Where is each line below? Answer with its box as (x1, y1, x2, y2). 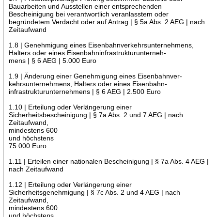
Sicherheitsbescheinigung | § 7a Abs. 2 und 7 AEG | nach (8, 110, 183, 119)
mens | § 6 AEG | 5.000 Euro (8, 56, 96, 64)
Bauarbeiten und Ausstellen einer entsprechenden (8, 2, 162, 10)
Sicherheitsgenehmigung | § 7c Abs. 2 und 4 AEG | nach (8, 188, 180, 196)
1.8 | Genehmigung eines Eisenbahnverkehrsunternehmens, (8, 41, 194, 49)
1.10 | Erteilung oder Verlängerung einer (8, 103, 132, 111)
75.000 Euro (8, 141, 46, 150)
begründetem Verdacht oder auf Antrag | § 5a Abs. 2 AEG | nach (8, 17, 205, 26)
